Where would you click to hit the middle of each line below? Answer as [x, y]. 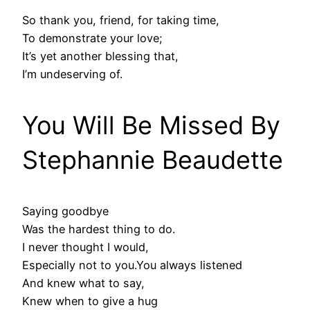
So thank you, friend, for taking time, [121, 20]
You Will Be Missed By [151, 126]
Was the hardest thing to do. [99, 229]
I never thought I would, [85, 247]
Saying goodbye [65, 211]
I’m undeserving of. [72, 74]
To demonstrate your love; [92, 38]
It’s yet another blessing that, [100, 56]
